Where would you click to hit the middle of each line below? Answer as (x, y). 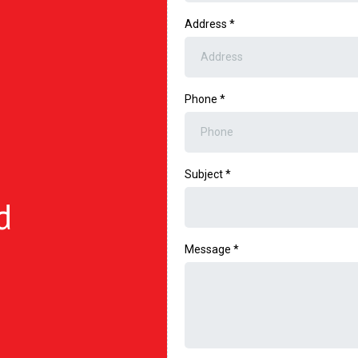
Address (207, 24)
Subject (205, 174)
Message (209, 249)
